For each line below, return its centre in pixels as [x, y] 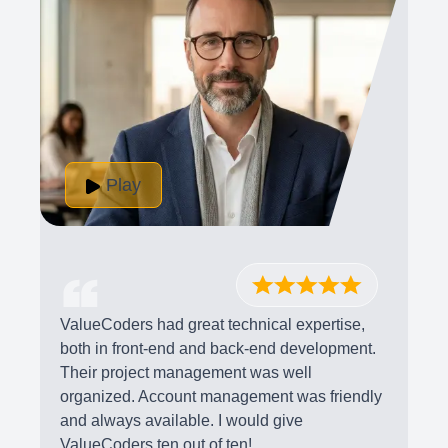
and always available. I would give [181, 420]
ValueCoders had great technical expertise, [212, 324]
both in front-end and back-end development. [218, 348]
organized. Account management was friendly [221, 396]
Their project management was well [186, 372]
